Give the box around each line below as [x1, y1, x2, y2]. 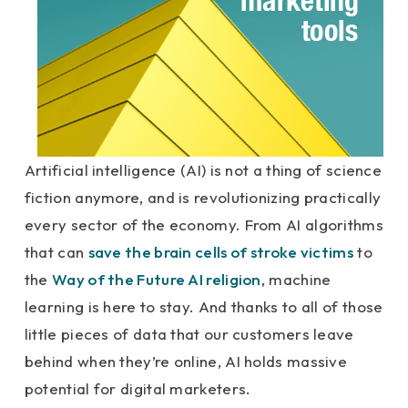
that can [24, 242, 88, 262]
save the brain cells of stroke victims [87, 242, 353, 262]
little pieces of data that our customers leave [24, 324, 354, 344]
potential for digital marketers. [24, 379, 251, 399]
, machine [260, 270, 331, 290]
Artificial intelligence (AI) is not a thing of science [24, 160, 382, 180]
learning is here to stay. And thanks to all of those [24, 297, 383, 317]
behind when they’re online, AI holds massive [24, 352, 348, 372]
